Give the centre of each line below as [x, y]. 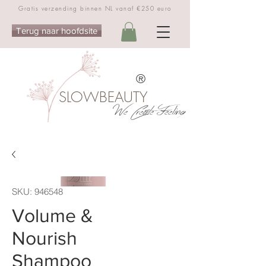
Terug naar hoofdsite [57, 31]
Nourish [45, 237]
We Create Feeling [149, 110]
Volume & [53, 215]
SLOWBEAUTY [103, 97]
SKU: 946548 [37, 191]
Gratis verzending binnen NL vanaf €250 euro [95, 8]
